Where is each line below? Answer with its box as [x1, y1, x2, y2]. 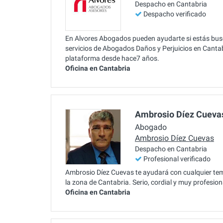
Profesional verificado [143, 155, 211, 163]
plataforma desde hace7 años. [65, 54, 159, 62]
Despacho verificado [143, 10, 206, 18]
